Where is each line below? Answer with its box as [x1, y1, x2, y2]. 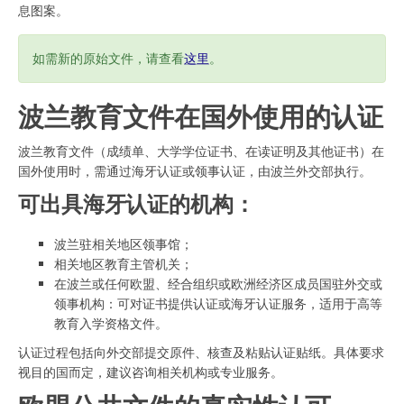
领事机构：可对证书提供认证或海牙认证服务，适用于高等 [54, 294, 382, 312]
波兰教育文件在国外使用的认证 [18, 97, 383, 134]
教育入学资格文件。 [54, 314, 168, 332]
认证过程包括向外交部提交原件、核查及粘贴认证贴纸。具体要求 [18, 343, 384, 361]
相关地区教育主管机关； [54, 254, 193, 272]
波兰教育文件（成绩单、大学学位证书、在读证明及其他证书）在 [18, 142, 384, 160]
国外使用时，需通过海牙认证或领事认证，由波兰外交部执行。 [18, 161, 372, 179]
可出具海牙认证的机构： [18, 188, 255, 218]
